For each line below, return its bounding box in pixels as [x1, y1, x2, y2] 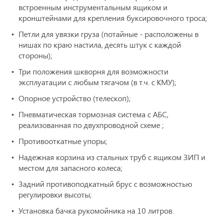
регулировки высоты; [18, 189, 91, 200]
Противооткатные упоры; [18, 135, 107, 146]
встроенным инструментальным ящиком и [18, 1, 167, 12]
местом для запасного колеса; [18, 162, 122, 173]
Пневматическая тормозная [18, 109, 116, 119]
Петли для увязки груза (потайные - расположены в [18, 28, 199, 39]
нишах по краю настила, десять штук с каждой [18, 39, 181, 50]
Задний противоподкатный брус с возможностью [18, 178, 192, 189]
